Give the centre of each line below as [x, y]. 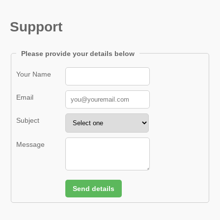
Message [30, 144]
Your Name [34, 74]
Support [36, 27]
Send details [94, 188]
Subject [28, 120]
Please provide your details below [78, 53]
